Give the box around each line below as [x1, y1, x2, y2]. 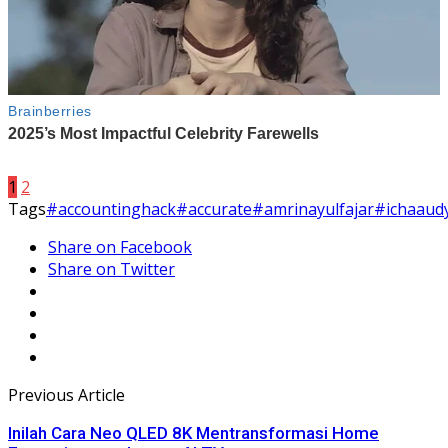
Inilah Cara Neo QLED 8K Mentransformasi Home [8, 422, 379, 443]
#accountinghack [46, 197, 176, 220]
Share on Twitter [48, 257, 175, 280]
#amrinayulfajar [252, 197, 374, 220]
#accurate [176, 197, 252, 220]
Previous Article [8, 383, 125, 406]
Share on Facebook [48, 235, 192, 258]
